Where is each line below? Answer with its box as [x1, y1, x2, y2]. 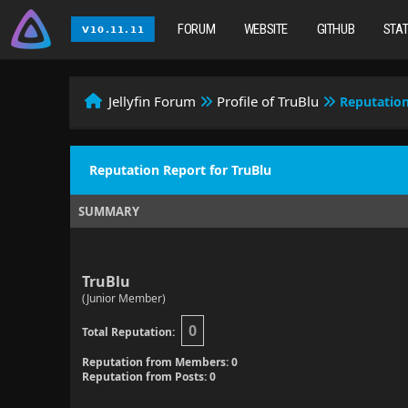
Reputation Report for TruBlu [88, 161, 271, 178]
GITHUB [316, 21, 355, 37]
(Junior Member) [81, 291, 166, 306]
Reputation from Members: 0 [81, 354, 238, 370]
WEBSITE [243, 21, 289, 37]
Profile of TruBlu [217, 92, 320, 110]
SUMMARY [77, 203, 139, 219]
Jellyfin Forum [108, 92, 197, 110]
